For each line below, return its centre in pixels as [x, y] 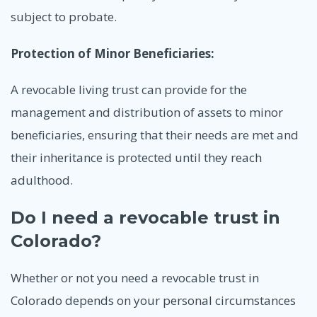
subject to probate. [64, 17]
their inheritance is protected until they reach [136, 158]
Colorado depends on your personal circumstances [153, 300]
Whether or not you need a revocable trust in [135, 277]
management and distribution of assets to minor [147, 113]
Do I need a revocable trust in [145, 218]
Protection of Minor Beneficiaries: [113, 53]
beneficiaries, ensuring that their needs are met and [155, 135]
